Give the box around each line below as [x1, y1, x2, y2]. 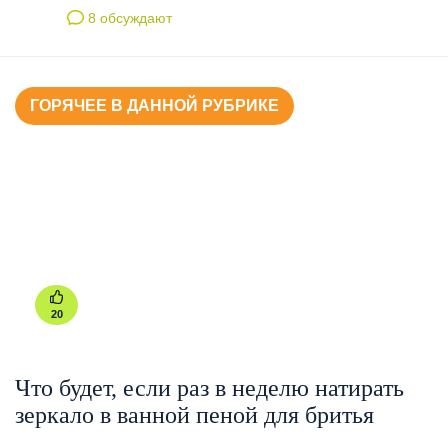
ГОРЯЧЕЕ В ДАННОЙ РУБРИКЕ [30, 96, 279, 114]
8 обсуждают [84, 9, 173, 26]
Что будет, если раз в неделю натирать [15, 374, 404, 401]
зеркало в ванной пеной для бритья [15, 401, 374, 428]
